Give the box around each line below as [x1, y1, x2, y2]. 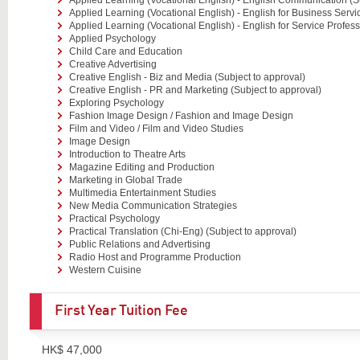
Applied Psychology [68, 32, 156, 44]
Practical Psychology [68, 212, 160, 224]
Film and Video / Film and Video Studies [68, 122, 243, 134]
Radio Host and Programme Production [68, 251, 241, 263]
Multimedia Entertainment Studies [68, 186, 216, 198]
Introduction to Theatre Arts [68, 148, 186, 160]
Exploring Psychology [68, 96, 164, 108]
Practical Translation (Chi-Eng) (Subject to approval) [68, 225, 297, 237]
